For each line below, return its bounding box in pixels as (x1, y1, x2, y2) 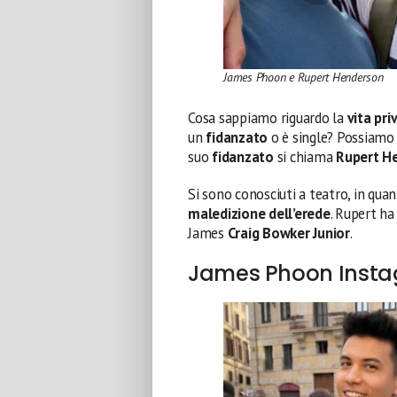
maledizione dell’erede (188, 204, 331, 224)
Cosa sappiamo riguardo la (188, 108, 347, 128)
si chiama (276, 147, 337, 167)
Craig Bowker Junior (227, 223, 350, 244)
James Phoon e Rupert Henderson (223, 68, 384, 85)
